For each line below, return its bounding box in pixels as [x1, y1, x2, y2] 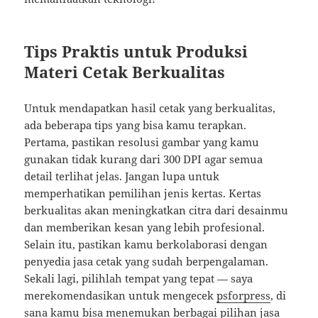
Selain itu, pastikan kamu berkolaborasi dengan [24, 237, 268, 252]
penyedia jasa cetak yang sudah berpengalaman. [24, 254, 269, 269]
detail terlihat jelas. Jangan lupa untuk [24, 169, 220, 184]
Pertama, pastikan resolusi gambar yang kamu [24, 135, 260, 150]
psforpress [216, 288, 271, 303]
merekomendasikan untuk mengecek [24, 288, 217, 303]
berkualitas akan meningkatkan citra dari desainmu [24, 203, 289, 218]
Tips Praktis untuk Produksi [24, 40, 248, 62]
